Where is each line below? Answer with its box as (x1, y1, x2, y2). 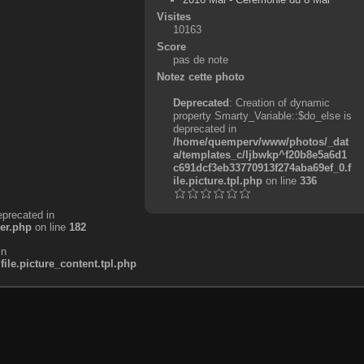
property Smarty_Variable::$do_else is (172, 109, 352, 122)
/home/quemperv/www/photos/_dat (172, 135, 349, 148)
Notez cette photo (156, 70, 245, 83)
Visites (156, 10, 191, 23)
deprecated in (172, 122, 236, 135)
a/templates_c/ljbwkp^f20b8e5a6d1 (172, 148, 347, 161)
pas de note (172, 53, 228, 66)
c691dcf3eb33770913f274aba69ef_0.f (172, 161, 351, 174)
